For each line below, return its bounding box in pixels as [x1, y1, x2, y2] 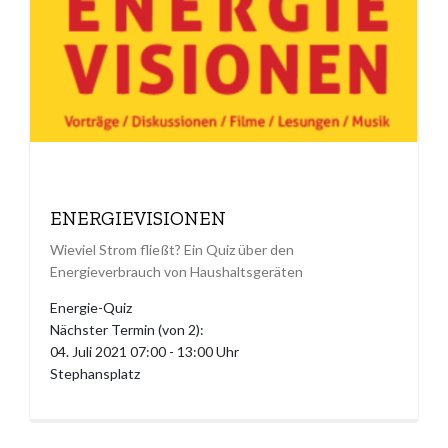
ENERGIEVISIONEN [50, 207, 226, 231]
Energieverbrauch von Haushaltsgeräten [50, 263, 303, 281]
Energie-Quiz [50, 299, 132, 317]
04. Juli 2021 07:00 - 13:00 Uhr [50, 343, 239, 361]
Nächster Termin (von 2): [50, 321, 204, 339]
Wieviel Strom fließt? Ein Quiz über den [50, 241, 294, 259]
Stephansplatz [50, 365, 140, 383]
